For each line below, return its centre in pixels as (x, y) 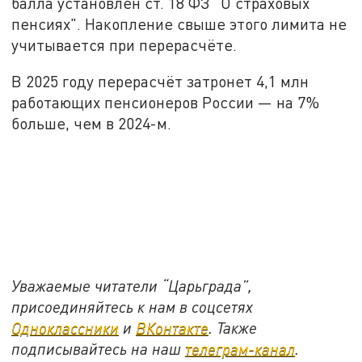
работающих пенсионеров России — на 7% (166, 103)
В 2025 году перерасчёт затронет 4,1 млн (160, 82)
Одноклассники (65, 327)
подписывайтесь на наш (99, 348)
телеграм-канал (240, 348)
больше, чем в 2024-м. (92, 124)
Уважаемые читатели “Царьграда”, (132, 285)
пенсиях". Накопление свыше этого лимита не (179, 23)
